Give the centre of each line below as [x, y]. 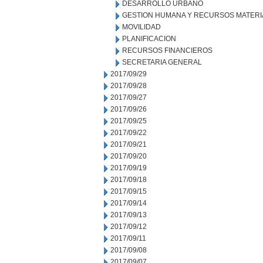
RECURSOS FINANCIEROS [167, 50]
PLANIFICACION [149, 39]
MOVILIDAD [141, 27]
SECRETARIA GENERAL [162, 62]
